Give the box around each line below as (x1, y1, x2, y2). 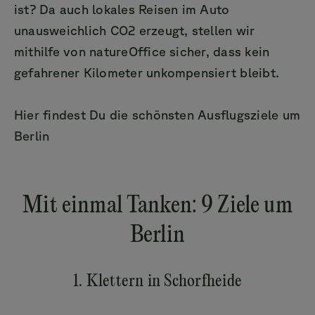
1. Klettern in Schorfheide (72, 273, 243, 291)
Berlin (14, 129, 50, 143)
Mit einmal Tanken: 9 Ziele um (22, 193, 292, 219)
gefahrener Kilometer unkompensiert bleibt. (14, 65, 280, 79)
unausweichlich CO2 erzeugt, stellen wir (14, 23, 255, 37)
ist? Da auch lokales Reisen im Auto (14, 2, 230, 16)
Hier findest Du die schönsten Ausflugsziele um (14, 108, 301, 122)
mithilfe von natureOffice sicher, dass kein (14, 44, 270, 58)
